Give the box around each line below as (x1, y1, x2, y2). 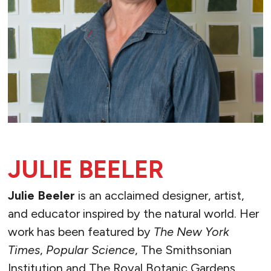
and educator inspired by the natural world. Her (7, 206, 259, 221)
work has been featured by (7, 224, 154, 240)
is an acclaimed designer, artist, (74, 188, 244, 203)
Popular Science (45, 243, 135, 258)
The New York (153, 224, 229, 240)
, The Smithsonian (134, 243, 232, 258)
